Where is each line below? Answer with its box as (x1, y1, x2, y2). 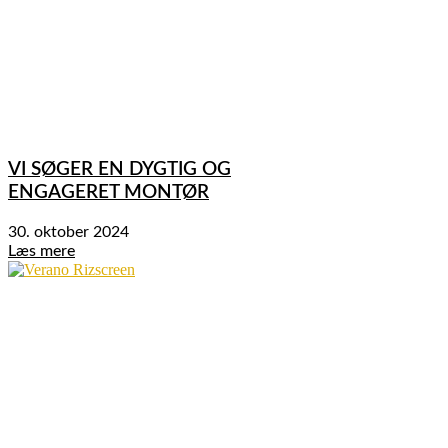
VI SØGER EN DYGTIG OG (8, 160, 231, 180)
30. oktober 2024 (8, 223, 129, 240)
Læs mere (8, 242, 75, 259)
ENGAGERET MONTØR (8, 183, 209, 203)
